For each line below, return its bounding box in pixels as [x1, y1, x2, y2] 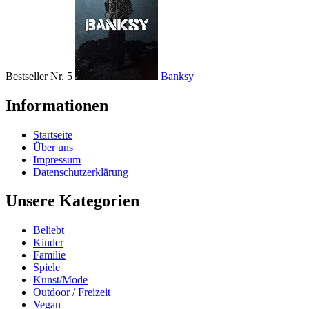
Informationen [6, 96, 108, 114]
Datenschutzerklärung [33, 166, 128, 178]
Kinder [33, 237, 63, 249]
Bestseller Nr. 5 [6, 70, 72, 82]
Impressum [33, 153, 81, 166]
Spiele [33, 261, 60, 274]
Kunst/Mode [33, 274, 88, 286]
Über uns [33, 141, 73, 153]
